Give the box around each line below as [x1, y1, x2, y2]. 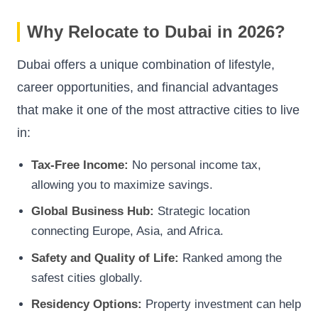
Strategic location [154, 204, 250, 219]
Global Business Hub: [31, 204, 154, 219]
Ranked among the [179, 251, 282, 265]
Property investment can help [142, 297, 301, 312]
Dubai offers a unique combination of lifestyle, [17, 57, 275, 72]
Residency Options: [31, 297, 142, 312]
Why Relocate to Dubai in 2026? [27, 21, 285, 41]
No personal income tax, [128, 158, 261, 172]
